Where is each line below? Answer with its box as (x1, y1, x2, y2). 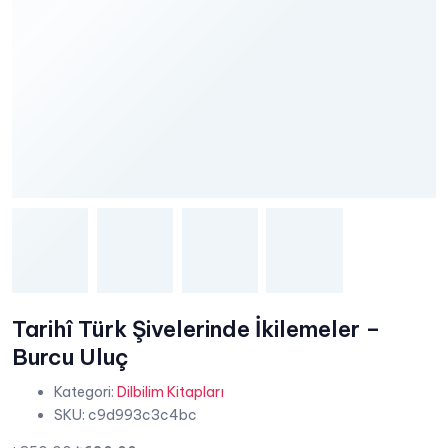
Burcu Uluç (12, 342, 129, 371)
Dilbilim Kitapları (117, 382, 224, 401)
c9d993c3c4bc (88, 405, 197, 424)
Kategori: (54, 382, 114, 401)
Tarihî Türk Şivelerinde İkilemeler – (12, 314, 381, 343)
